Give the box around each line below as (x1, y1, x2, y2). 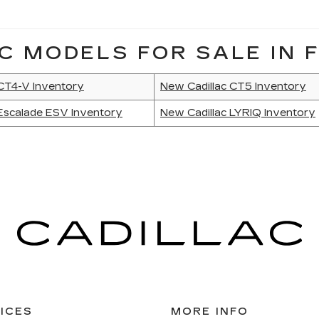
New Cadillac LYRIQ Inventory (160, 107, 315, 119)
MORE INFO (171, 305, 249, 318)
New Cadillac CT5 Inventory (160, 80, 306, 93)
